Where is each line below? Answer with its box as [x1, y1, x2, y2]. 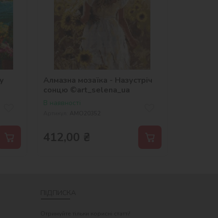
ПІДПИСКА [40, 188, 76, 198]
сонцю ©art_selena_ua [43, 84, 130, 95]
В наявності [43, 98, 81, 108]
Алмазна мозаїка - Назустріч [43, 74, 152, 86]
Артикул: [43, 109, 68, 117]
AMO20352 [69, 109, 101, 117]
